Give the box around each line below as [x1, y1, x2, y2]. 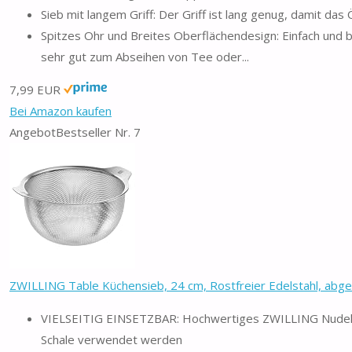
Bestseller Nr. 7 [56, 123, 141, 140]
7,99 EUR [9, 81, 60, 97]
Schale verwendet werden [41, 331, 182, 347]
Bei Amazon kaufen [9, 102, 112, 119]
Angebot [9, 123, 56, 140]
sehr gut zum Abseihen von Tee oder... [41, 48, 249, 64]
